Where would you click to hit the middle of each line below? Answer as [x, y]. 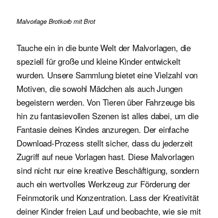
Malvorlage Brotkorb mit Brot [56, 21]
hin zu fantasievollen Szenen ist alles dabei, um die [108, 115]
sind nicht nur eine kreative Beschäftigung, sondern [108, 170]
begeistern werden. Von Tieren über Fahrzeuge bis [106, 102]
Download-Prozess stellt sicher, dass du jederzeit [105, 143]
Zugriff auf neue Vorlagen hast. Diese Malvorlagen [106, 156]
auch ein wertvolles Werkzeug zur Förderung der [103, 183]
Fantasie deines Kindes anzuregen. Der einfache [103, 129]
